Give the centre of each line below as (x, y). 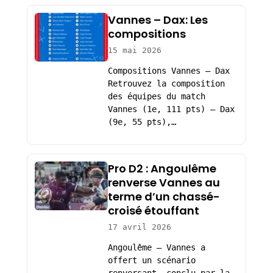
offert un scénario (151, 261)
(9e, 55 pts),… (142, 122)
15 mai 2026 (134, 50)
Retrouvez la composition (166, 84)
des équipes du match (156, 97)
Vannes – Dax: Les (158, 19)
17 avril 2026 (139, 227)
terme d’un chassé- (164, 196)
